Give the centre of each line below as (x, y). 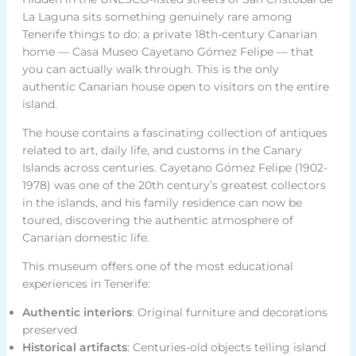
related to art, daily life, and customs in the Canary (162, 151)
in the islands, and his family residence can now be (162, 203)
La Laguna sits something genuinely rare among (157, 17)
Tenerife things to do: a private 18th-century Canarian (169, 35)
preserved (49, 330)
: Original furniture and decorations (229, 313)
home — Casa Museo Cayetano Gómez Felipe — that (168, 52)
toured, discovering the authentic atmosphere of (157, 221)
